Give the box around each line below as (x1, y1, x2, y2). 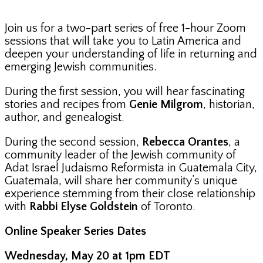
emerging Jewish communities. (5, 60, 157, 74)
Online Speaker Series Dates (5, 225, 146, 238)
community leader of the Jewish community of (5, 149, 236, 162)
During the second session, (5, 136, 142, 149)
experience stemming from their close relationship (5, 187, 255, 201)
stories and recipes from (5, 98, 129, 112)
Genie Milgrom (129, 98, 203, 112)
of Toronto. (138, 200, 195, 214)
